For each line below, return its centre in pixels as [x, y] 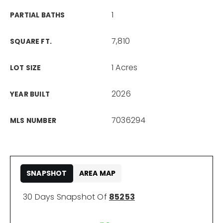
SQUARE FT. [31, 42]
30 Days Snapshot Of [66, 197]
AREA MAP [97, 173]
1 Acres [125, 67]
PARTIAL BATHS [38, 15]
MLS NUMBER [33, 121]
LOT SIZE [26, 68]
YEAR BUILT [30, 94]
